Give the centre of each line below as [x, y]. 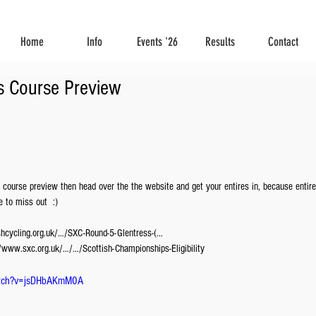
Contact [283, 42]
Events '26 [157, 42]
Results [220, 42]
